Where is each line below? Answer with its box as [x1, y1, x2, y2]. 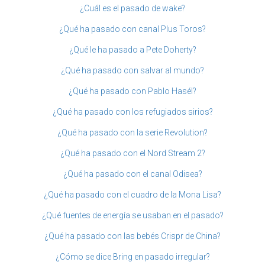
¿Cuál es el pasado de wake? [80, 3, 185, 13]
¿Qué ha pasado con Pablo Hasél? [69, 86, 196, 96]
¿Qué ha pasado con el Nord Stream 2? [60, 148, 205, 158]
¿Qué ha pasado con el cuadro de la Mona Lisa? [44, 189, 221, 199]
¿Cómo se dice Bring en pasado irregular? [55, 251, 210, 261]
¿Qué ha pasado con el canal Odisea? [63, 169, 202, 179]
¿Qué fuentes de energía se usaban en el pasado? [41, 210, 224, 220]
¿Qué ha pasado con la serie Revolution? [57, 127, 208, 137]
